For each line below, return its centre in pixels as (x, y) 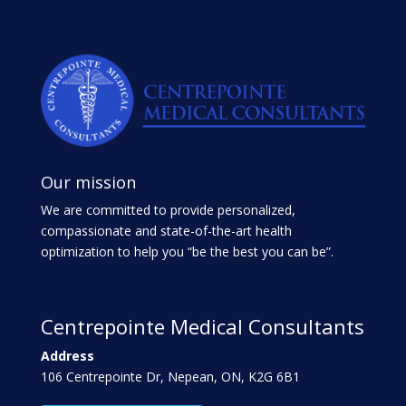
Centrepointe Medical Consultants (202, 327)
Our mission (88, 183)
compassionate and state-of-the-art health (166, 231)
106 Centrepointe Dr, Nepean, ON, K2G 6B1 (170, 377)
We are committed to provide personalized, (168, 210)
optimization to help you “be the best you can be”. (187, 252)
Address (67, 356)
